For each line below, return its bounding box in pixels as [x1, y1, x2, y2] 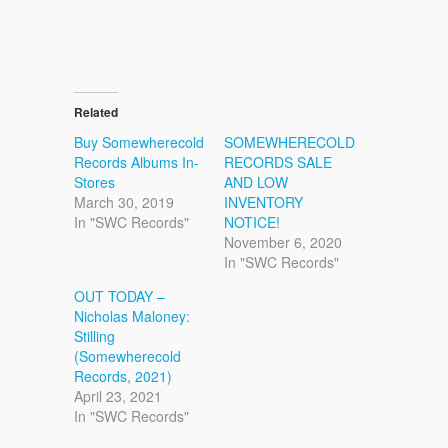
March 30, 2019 [74, 191, 174, 212]
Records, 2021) [74, 365, 172, 386]
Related [74, 102, 118, 121]
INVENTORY [224, 191, 303, 212]
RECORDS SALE [224, 151, 332, 172]
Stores [74, 171, 115, 192]
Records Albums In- [74, 151, 199, 172]
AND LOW [224, 171, 288, 192]
